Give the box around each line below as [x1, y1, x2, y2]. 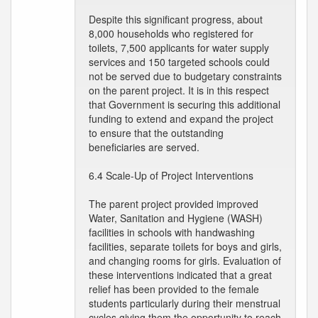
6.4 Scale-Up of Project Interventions [89, 168, 253, 182]
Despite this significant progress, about [89, 12, 263, 26]
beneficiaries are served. [89, 140, 199, 154]
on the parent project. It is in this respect [89, 83, 269, 97]
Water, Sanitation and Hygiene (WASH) [89, 211, 263, 225]
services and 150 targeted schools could [89, 55, 270, 69]
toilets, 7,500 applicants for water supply [89, 40, 269, 55]
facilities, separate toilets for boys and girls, [89, 239, 282, 253]
